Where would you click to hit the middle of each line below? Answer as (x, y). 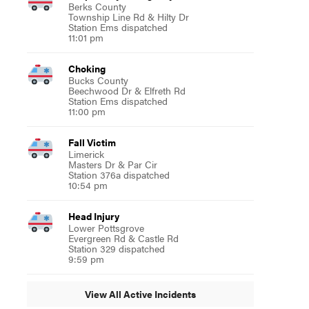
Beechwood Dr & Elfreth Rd (127, 90)
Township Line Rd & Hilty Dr (128, 16)
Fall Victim (92, 142)
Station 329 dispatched (116, 248)
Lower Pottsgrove (106, 227)
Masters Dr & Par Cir (112, 164)
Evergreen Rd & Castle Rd (123, 238)
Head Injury (93, 216)
